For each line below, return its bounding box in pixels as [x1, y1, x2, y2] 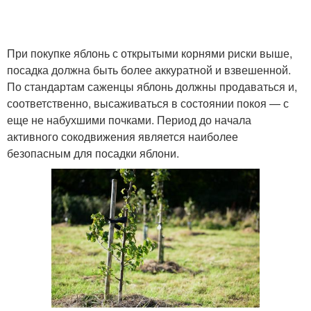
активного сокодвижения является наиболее [7, 128, 238, 144]
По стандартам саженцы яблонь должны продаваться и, [7, 78, 297, 94]
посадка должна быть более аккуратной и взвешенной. [7, 62, 291, 78]
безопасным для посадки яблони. [7, 145, 179, 161]
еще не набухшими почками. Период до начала [7, 112, 251, 128]
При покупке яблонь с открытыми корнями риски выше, [7, 45, 292, 61]
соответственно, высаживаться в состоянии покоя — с [7, 95, 289, 111]
